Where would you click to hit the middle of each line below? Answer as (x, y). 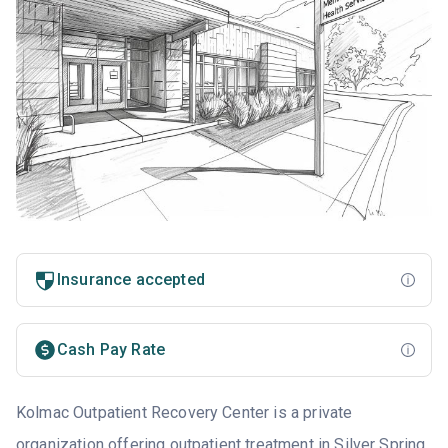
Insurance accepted (131, 280)
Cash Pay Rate (111, 350)
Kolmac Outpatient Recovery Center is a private (184, 413)
